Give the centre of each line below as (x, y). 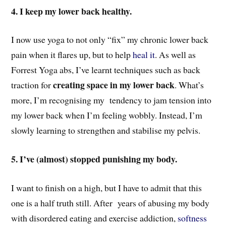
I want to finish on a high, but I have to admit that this (107, 188)
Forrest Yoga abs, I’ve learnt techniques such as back (106, 70)
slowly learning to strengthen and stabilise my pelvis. (106, 130)
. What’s (189, 85)
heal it (144, 55)
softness (192, 218)
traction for (32, 85)
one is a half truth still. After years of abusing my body (110, 203)
